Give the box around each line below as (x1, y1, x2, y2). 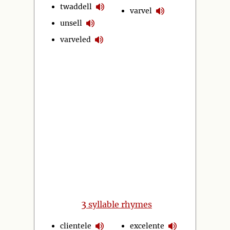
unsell (60, 18, 82, 28)
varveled (60, 34, 91, 44)
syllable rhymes (86, 199, 152, 209)
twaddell (60, 2, 92, 11)
